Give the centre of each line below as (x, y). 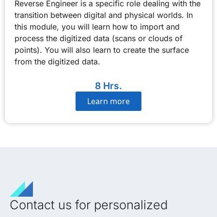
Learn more (108, 101)
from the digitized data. (57, 62)
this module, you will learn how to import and (97, 27)
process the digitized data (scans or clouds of (99, 38)
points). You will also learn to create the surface (102, 50)
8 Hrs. (108, 86)
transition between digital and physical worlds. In (104, 15)
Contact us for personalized (89, 204)
